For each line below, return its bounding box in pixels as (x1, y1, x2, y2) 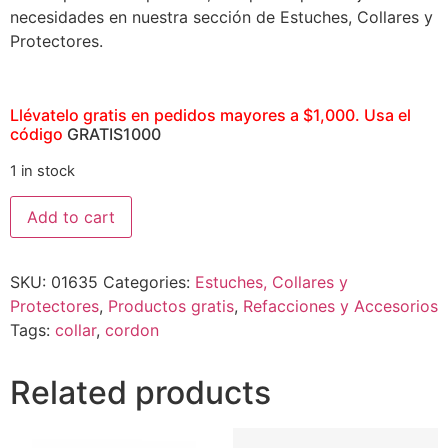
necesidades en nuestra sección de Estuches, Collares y (10, 7, 433, 28)
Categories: (103, 272, 195, 293)
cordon (105, 320, 159, 341)
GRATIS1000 (63, 123, 161, 144)
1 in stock (10, 161, 75, 180)
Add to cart (27, 207, 115, 228)
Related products (10, 373, 271, 413)
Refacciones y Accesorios (243, 296, 438, 317)
